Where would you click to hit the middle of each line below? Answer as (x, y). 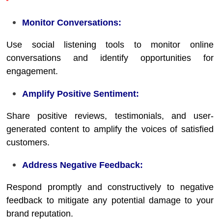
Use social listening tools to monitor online (110, 45)
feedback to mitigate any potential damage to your (110, 200)
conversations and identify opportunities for (110, 58)
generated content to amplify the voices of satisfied (110, 129)
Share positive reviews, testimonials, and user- (110, 116)
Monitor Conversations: (72, 23)
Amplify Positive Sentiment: (81, 94)
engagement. (32, 71)
